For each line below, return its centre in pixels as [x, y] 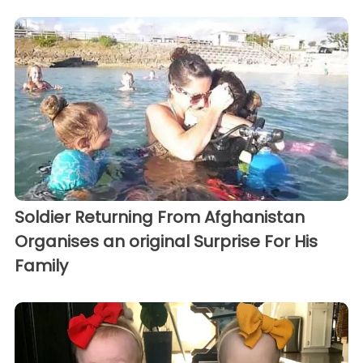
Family [41, 265]
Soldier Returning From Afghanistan [160, 217]
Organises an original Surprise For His [166, 241]
